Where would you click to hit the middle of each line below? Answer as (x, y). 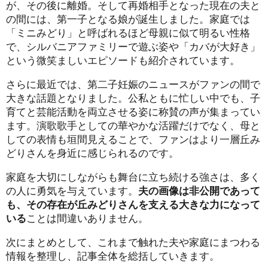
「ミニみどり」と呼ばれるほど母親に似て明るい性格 (128, 32)
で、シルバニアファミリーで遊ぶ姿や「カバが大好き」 (133, 46)
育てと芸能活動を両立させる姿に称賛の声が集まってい (133, 111)
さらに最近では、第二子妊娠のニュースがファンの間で (133, 84)
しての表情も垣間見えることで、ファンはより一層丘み (133, 139)
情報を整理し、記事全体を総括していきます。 (113, 255)
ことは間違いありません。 (87, 218)
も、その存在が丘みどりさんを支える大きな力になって (133, 204)
